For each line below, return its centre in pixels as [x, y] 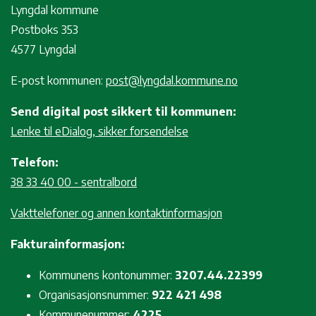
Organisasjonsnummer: [95, 294]
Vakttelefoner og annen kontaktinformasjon [116, 213]
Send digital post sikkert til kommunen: [123, 111]
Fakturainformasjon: [68, 244]
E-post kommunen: [58, 80]
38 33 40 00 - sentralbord [74, 182]
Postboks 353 [44, 29]
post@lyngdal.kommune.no [172, 80]
